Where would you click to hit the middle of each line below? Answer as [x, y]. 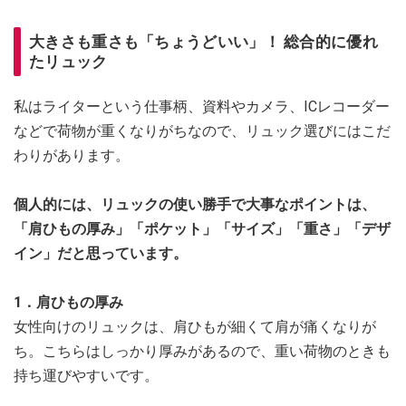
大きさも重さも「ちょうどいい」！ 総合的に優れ [203, 42]
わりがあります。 [72, 155]
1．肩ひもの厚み [68, 302]
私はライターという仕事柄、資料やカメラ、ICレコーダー [202, 106]
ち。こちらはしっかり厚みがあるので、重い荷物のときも [202, 351]
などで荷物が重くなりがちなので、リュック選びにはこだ [202, 131]
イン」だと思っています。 [101, 253]
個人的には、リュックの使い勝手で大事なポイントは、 [195, 204]
